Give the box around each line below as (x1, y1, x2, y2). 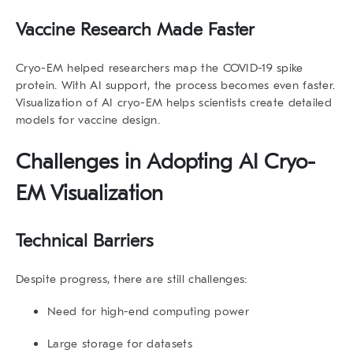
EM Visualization (16, 180, 163, 206)
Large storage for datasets (47, 336, 192, 351)
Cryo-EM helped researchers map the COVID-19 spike (16, 60, 303, 75)
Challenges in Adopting (16, 149, 239, 174)
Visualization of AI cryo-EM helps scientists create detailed (16, 95, 332, 110)
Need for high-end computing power (47, 303, 249, 318)
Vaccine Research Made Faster (16, 18, 255, 40)
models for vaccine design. (16, 112, 160, 127)
